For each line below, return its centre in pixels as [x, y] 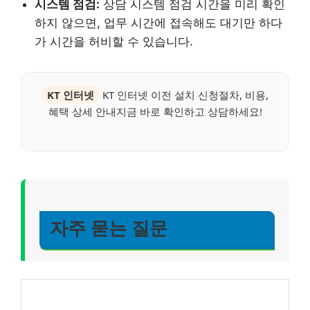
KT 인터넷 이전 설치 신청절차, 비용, [184, 94]
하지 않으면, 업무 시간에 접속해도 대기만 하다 [158, 22]
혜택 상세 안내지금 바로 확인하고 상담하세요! [155, 111]
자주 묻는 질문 [109, 229]
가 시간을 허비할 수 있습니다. [114, 41]
